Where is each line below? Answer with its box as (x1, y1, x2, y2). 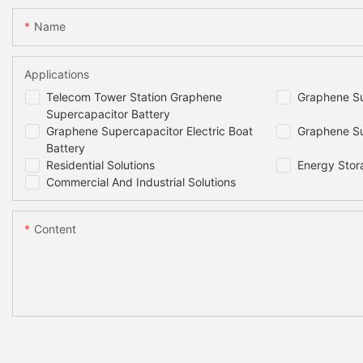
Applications (24, 67, 89, 82)
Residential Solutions (46, 158, 155, 173)
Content (34, 222, 76, 237)
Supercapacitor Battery (46, 107, 170, 122)
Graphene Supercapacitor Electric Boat (46, 124, 253, 139)
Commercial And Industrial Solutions (46, 175, 236, 190)
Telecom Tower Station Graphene (46, 90, 222, 105)
